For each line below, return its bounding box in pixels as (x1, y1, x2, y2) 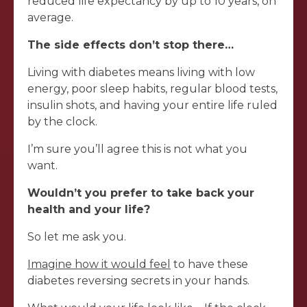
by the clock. (27, 115, 97, 129)
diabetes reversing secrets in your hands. (27, 274, 249, 288)
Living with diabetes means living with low (27, 66, 255, 79)
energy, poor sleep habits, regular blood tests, (27, 82, 278, 96)
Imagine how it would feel (27, 258, 171, 271)
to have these (171, 258, 248, 271)
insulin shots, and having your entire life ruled (27, 99, 278, 112)
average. (27, 11, 73, 25)
